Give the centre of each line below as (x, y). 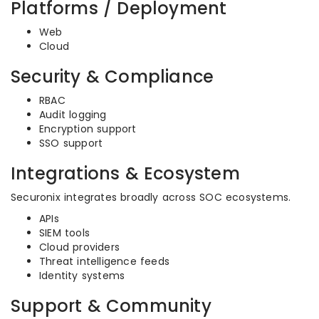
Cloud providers (79, 247)
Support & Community (111, 306)
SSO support (71, 143)
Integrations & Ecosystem (125, 173)
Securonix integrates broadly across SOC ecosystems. (151, 197)
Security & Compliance (113, 77)
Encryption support (88, 129)
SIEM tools (64, 233)
